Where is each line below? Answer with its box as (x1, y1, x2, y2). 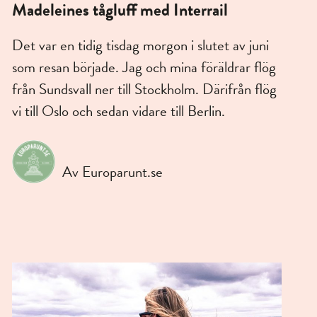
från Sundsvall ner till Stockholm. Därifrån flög (11, 78, 277, 101)
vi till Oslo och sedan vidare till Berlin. (11, 100, 225, 123)
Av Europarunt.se (62, 161, 163, 184)
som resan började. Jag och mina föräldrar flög (11, 56, 276, 79)
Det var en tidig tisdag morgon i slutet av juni (11, 34, 269, 57)
